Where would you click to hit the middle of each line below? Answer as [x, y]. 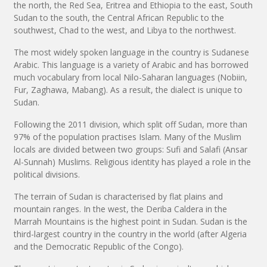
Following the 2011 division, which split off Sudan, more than [131, 124]
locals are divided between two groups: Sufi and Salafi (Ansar [131, 149]
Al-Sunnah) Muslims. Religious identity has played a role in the [132, 162]
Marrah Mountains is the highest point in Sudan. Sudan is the [131, 221]
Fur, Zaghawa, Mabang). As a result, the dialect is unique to [128, 89]
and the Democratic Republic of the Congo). [99, 246]
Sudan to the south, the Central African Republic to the [119, 17]
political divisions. [47, 174]
